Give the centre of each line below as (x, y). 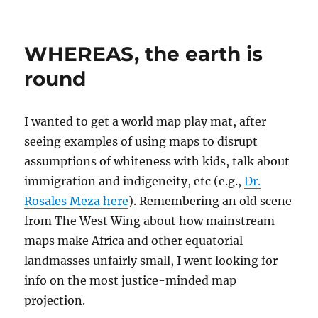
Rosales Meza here (77, 201)
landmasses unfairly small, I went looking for (151, 261)
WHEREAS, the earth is (144, 54)
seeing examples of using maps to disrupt (141, 142)
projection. (55, 301)
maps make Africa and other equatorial (134, 241)
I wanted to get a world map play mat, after (146, 122)
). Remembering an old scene (210, 201)
